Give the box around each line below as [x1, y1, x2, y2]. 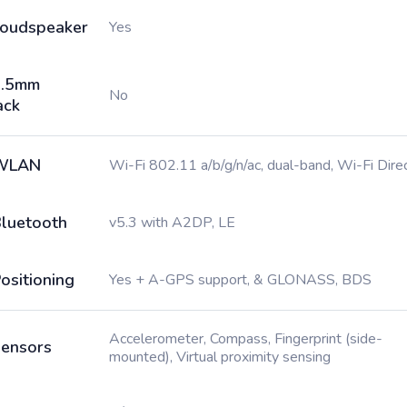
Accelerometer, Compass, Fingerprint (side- [109, 329, 382, 349]
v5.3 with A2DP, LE [109, 213, 235, 233]
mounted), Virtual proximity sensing [109, 347, 331, 367]
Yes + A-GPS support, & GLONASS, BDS [109, 270, 372, 290]
